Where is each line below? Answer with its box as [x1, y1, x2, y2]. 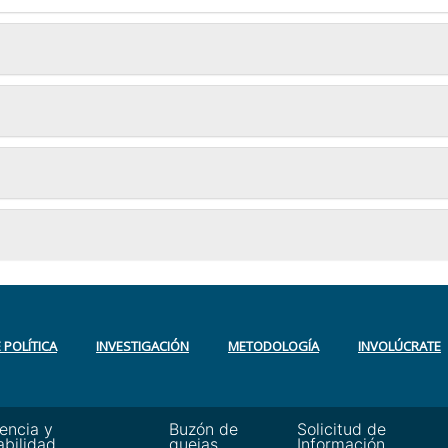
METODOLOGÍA [228, 337, 319, 355]
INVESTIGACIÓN [96, 337, 189, 355]
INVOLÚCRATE [358, 337, 441, 355]
